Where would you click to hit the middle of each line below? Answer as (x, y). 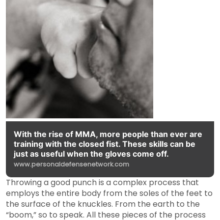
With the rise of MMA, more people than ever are (108, 134)
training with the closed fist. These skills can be (105, 144)
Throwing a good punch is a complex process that (102, 183)
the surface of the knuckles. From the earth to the (103, 204)
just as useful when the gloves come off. (91, 154)
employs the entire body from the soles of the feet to (109, 193)
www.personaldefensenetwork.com (71, 165)
